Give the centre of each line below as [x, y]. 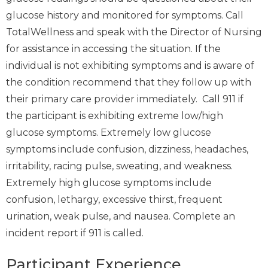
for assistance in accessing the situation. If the [113, 48]
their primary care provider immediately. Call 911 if [125, 99]
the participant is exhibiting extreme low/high [115, 115]
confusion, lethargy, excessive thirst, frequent [114, 199]
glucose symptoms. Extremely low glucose [109, 132]
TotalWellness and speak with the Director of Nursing [134, 32]
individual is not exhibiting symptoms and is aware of [130, 65]
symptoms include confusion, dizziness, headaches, [127, 149]
